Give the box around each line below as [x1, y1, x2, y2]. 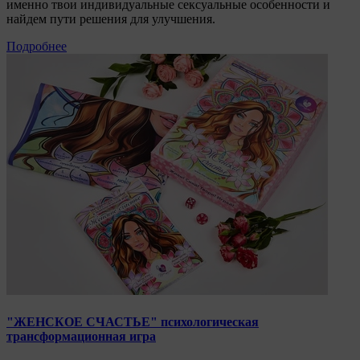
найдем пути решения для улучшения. [6, 12, 215, 27]
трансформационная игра [6, 329, 156, 344]
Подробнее [6, 39, 67, 54]
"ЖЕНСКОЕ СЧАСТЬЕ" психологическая [6, 315, 259, 329]
